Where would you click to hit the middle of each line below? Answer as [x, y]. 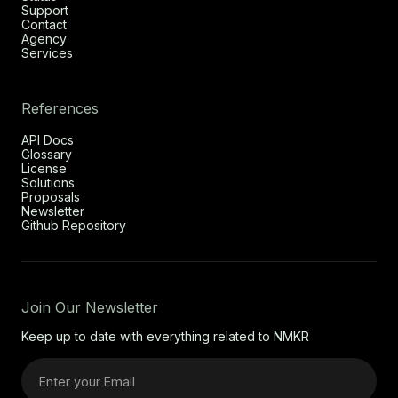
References [60, 109]
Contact [44, 25]
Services [47, 53]
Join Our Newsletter [90, 308]
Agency [44, 39]
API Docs [48, 140]
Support [45, 11]
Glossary [47, 155]
